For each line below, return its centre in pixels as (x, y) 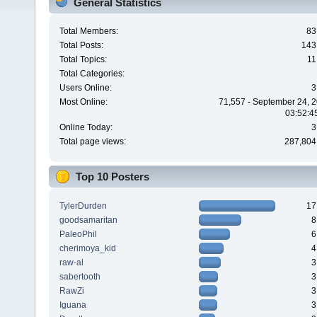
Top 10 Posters (113, 177)
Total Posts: (81, 46)
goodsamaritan (88, 220)
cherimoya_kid (87, 248)
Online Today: (86, 128)
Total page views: (92, 142)
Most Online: (83, 102)
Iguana (73, 305)
